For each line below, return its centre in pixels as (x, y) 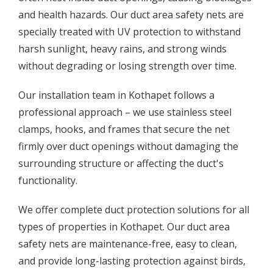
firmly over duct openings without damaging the (128, 146)
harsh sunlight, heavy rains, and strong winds (122, 48)
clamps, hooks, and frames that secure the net (124, 129)
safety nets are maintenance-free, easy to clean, (128, 243)
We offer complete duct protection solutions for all (134, 209)
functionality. (48, 180)
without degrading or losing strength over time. (127, 66)
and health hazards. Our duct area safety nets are (131, 14)
